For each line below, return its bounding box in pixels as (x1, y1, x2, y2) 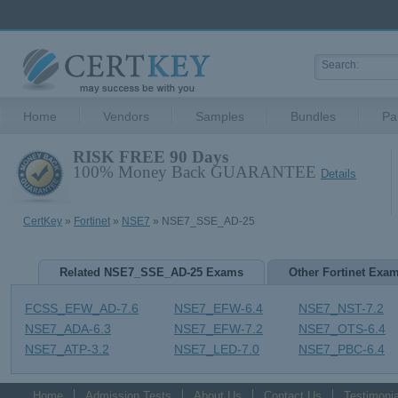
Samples (195, 109, 244, 123)
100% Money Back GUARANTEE (73, 163, 321, 181)
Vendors (103, 109, 149, 123)
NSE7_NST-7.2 (298, 301, 384, 315)
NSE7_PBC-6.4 (298, 342, 385, 356)
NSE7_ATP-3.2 (25, 342, 109, 356)
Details (321, 167, 356, 180)
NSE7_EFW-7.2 (174, 322, 263, 336)
